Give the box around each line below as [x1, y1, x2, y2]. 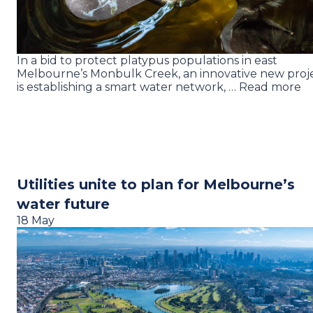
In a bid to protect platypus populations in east [17, 54, 277, 67]
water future [17, 196, 110, 212]
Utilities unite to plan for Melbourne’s [17, 176, 295, 193]
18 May [17, 214, 54, 227]
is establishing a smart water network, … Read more [17, 80, 301, 94]
